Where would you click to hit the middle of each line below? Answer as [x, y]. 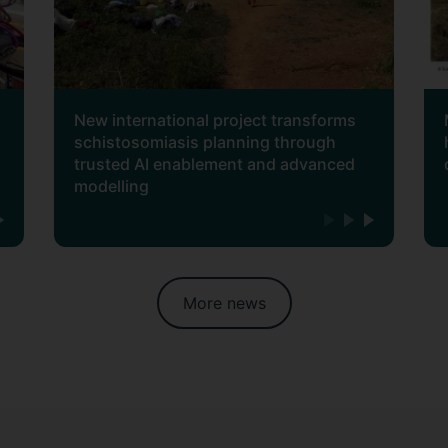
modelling [111, 186]
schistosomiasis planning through [204, 142]
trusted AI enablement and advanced [214, 164]
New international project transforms [214, 120]
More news [224, 303]
